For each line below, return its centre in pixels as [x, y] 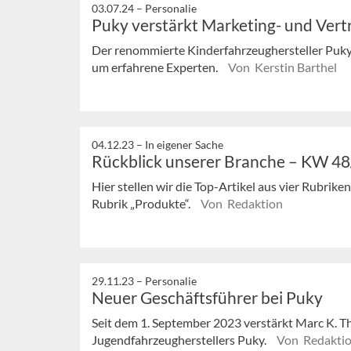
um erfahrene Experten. [156, 67]
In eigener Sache [184, 145]
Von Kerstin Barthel [282, 67]
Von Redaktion [242, 204]
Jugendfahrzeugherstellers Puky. [180, 339]
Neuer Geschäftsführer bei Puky [207, 297]
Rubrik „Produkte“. [142, 204]
